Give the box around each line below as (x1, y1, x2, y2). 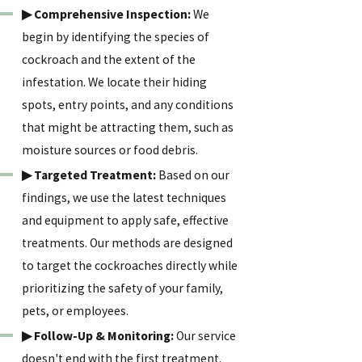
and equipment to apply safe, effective (22, 213, 229, 229)
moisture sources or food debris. (22, 141, 199, 158)
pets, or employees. (22, 303, 129, 319)
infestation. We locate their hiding (22, 74, 208, 90)
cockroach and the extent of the (22, 51, 196, 67)
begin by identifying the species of (22, 28, 210, 44)
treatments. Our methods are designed (22, 235, 234, 251)
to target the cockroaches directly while (22, 258, 238, 274)
